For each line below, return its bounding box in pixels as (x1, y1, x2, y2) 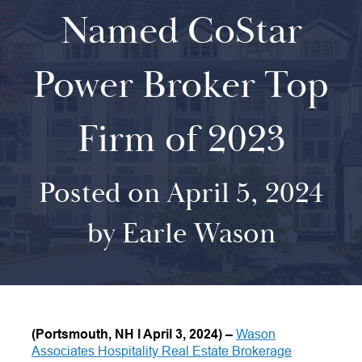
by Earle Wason (86, 216, 276, 253)
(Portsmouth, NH (32, 327, 138, 341)
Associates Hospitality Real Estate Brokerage (32, 344, 293, 358)
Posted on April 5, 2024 (38, 175, 324, 213)
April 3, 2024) (143, 327, 223, 341)
